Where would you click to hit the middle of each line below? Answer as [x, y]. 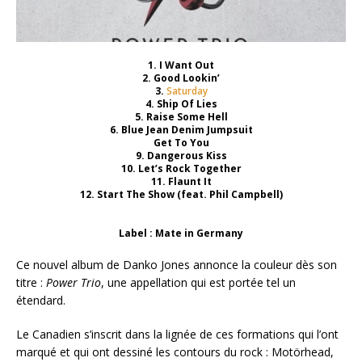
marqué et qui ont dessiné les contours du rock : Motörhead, [175, 352]
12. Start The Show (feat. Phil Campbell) [181, 195]
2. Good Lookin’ [181, 78]
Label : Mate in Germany [181, 234]
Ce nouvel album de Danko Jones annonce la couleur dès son [177, 265]
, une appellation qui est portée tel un [198, 283]
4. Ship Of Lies [181, 104]
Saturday [187, 91]
